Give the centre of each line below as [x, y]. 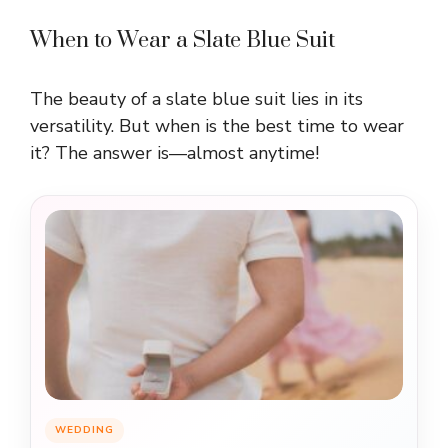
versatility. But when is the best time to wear [217, 126]
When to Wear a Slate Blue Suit [182, 41]
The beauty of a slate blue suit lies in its [196, 99]
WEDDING [84, 430]
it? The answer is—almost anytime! [174, 153]
